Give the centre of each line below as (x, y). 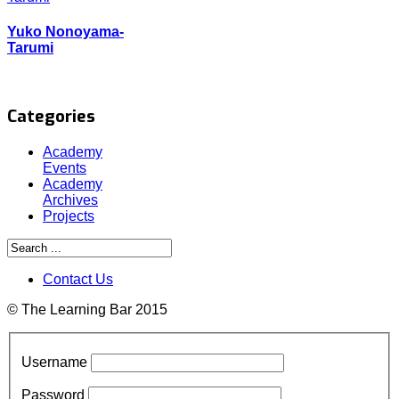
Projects (69, 216)
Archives (70, 199)
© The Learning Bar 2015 (87, 309)
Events (65, 167)
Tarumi (30, 48)
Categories (51, 117)
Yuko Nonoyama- (65, 32)
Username (54, 362)
